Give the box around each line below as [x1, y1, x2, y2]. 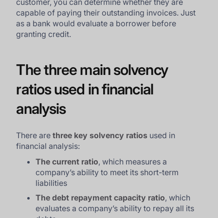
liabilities [36, 178, 68, 188]
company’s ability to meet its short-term [36, 167, 179, 177]
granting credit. [16, 29, 72, 39]
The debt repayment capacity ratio [36, 193, 165, 202]
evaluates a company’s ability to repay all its [36, 203, 195, 213]
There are [16, 130, 53, 140]
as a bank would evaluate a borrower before [16, 18, 177, 28]
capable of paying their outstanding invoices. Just [16, 8, 196, 18]
